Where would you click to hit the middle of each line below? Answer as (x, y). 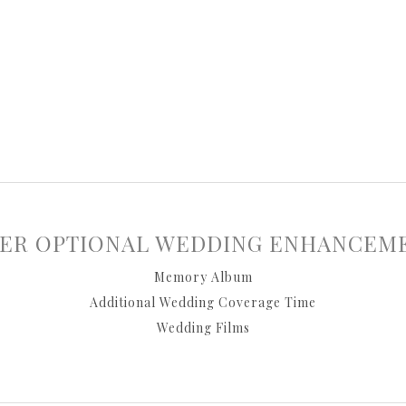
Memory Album (203, 277)
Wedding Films (203, 328)
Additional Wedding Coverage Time (203, 302)
